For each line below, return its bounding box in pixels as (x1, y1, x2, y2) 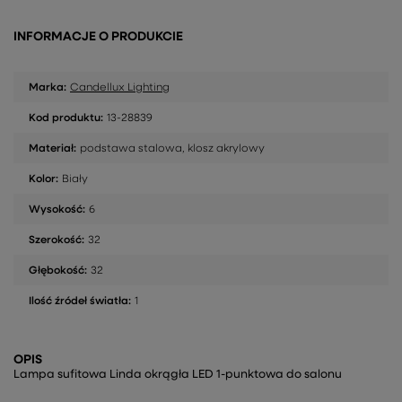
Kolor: (29, 174, 58, 186)
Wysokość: (29, 205, 85, 216)
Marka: (29, 83, 66, 94)
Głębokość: (29, 266, 87, 277)
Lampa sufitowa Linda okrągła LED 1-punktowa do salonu (13, 369, 342, 381)
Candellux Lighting (70, 83, 170, 94)
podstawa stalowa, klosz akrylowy (80, 144, 265, 155)
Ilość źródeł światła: (29, 296, 131, 308)
